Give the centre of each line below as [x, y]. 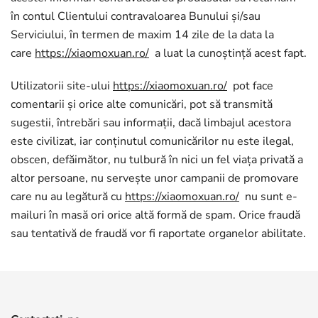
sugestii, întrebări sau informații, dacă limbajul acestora [151, 123]
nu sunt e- [268, 197]
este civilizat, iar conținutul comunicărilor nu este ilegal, [152, 141]
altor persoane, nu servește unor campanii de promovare [155, 178]
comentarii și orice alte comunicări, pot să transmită [142, 104]
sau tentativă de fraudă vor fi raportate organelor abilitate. [158, 234]
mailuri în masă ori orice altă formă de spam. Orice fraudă [155, 215]
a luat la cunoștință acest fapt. [228, 53]
